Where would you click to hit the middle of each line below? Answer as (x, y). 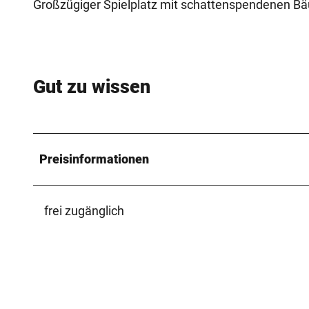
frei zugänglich (84, 210)
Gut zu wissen (92, 87)
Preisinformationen (94, 159)
